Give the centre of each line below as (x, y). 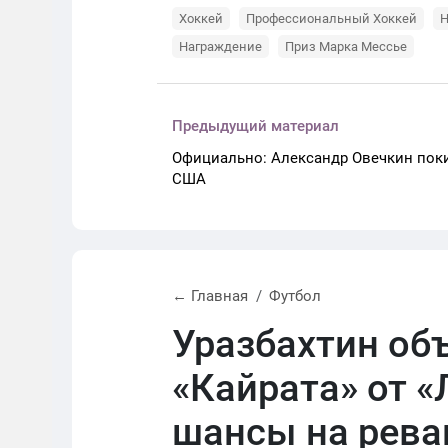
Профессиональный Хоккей (331, 19)
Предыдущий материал (255, 126)
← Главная (210, 296)
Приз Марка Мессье (346, 47)
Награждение (220, 47)
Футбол (295, 296)
